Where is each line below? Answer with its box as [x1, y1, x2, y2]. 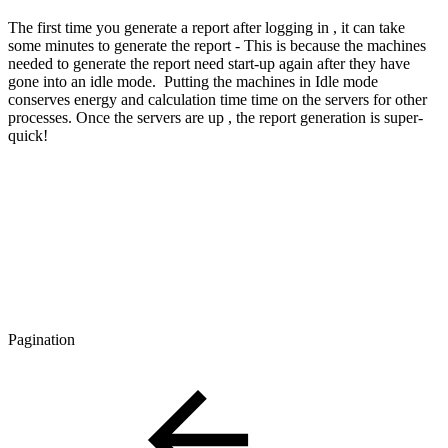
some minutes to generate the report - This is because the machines [8, 37, 426, 55]
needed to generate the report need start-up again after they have [8, 55, 410, 73]
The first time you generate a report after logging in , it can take [8, 19, 405, 37]
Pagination [8, 331, 75, 349]
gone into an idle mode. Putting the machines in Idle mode [8, 73, 378, 91]
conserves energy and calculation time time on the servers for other [8, 91, 427, 109]
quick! [8, 127, 48, 145]
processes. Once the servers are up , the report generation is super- [8, 109, 423, 127]
